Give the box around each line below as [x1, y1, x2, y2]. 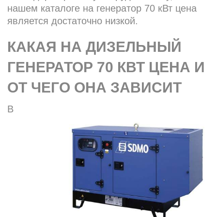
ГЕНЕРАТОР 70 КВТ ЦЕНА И [7, 59, 205, 76]
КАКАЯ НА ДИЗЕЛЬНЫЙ [7, 39, 182, 55]
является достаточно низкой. [7, 15, 138, 27]
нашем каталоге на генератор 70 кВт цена [7, 3, 197, 14]
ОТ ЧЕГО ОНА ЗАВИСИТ [7, 79, 182, 96]
